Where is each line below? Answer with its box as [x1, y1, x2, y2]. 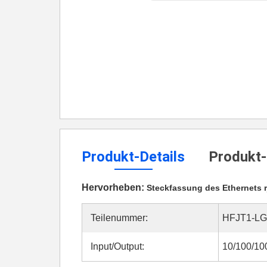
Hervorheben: [82, 182, 147, 193]
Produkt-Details [82, 148, 185, 165]
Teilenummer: [91, 213, 148, 223]
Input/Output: [91, 241, 144, 252]
